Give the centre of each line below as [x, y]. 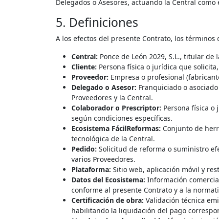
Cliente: [84, 66]
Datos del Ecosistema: [108, 179]
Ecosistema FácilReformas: [116, 128]
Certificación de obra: [108, 200]
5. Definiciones [97, 22]
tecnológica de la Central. [113, 138]
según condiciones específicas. [122, 118]
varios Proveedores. [103, 159]
